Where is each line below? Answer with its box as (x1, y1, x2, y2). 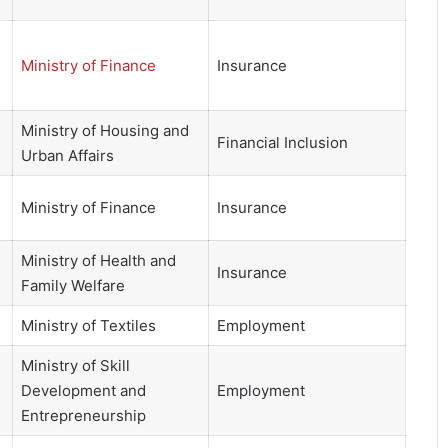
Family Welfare (20, 276, 125, 296)
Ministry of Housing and (20, 121, 189, 141)
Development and (20, 381, 146, 401)
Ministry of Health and (20, 251, 176, 271)
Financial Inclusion (216, 133, 348, 153)
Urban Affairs (20, 146, 114, 166)
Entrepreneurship (20, 406, 146, 426)
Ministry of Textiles (20, 316, 156, 336)
